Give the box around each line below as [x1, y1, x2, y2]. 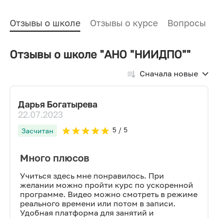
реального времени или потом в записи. [20, 199, 176, 208]
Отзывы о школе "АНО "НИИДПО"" [10, 48, 191, 61]
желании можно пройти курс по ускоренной [20, 180, 193, 190]
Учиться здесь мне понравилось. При [20, 171, 164, 181]
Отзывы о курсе [90, 18, 158, 28]
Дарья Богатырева [18, 99, 97, 109]
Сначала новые [140, 69, 198, 78]
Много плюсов [20, 152, 90, 163]
